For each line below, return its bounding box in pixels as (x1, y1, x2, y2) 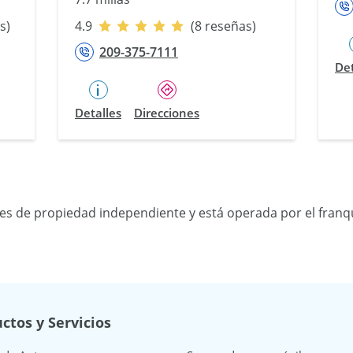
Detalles (75, 105, 121, 121)
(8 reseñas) (191, 17, 256, 35)
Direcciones (134, 105, 199, 121)
